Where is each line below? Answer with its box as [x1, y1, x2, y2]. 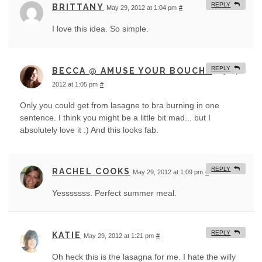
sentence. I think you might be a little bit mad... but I [20, 113, 211, 123]
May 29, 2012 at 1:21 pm [84, 232, 154, 240]
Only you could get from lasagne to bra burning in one [20, 101, 219, 111]
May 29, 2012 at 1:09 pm [133, 168, 203, 176]
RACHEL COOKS [52, 167, 130, 177]
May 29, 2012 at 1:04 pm [106, 4, 177, 12]
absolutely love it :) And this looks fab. [20, 125, 158, 135]
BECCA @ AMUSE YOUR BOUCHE [52, 66, 212, 76]
